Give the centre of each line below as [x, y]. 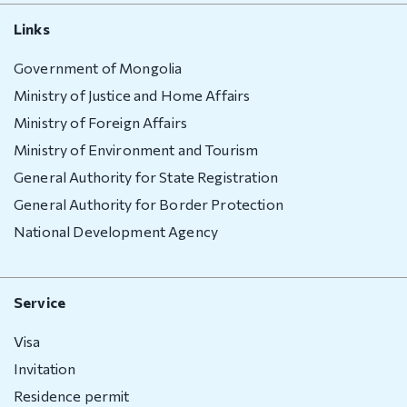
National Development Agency [116, 231]
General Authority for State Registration [146, 177]
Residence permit [72, 396]
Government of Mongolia [98, 68]
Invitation [45, 368]
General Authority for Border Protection [149, 204]
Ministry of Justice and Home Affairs [132, 95]
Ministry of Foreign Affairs [101, 122]
